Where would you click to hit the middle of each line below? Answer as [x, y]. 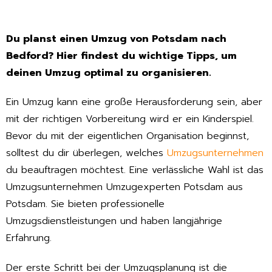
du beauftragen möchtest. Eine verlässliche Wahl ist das [135, 170]
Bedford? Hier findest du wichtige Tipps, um [121, 56]
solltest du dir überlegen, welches [87, 153]
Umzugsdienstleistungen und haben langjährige [114, 221]
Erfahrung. [29, 238]
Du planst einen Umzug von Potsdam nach [116, 39]
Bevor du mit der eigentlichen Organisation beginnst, [127, 136]
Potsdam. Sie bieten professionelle [85, 204]
